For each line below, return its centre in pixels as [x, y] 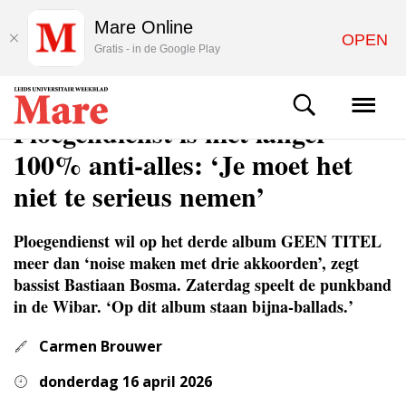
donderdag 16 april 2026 [126, 382]
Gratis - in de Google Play [157, 49]
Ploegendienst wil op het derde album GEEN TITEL [198, 241]
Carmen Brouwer [101, 346]
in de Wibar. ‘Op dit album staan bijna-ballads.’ [184, 306]
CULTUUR [37, 101]
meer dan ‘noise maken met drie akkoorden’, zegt [186, 263]
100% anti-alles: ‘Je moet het [183, 164]
